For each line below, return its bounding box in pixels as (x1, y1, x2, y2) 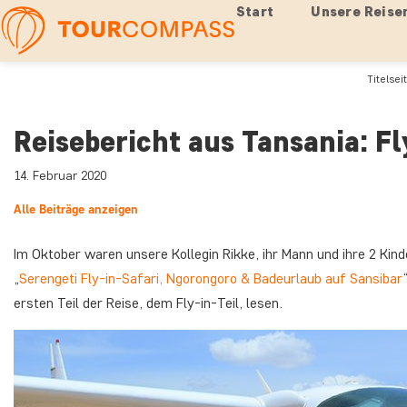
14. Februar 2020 (14, 168, 106, 184)
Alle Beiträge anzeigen (14, 202, 138, 217)
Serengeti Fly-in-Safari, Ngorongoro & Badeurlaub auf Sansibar (19, 270, 402, 287)
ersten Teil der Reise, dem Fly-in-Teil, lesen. (14, 294, 283, 312)
